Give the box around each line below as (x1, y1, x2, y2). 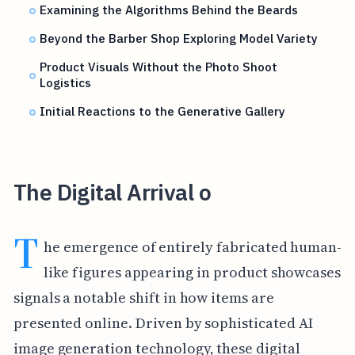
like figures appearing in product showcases (44, 261, 342, 282)
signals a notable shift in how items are (13, 287, 274, 307)
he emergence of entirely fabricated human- (44, 236, 342, 257)
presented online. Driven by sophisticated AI (13, 312, 313, 333)
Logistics (40, 74, 92, 91)
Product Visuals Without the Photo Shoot (40, 59, 278, 75)
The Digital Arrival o (13, 177, 212, 207)
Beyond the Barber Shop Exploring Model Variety (40, 30, 319, 47)
